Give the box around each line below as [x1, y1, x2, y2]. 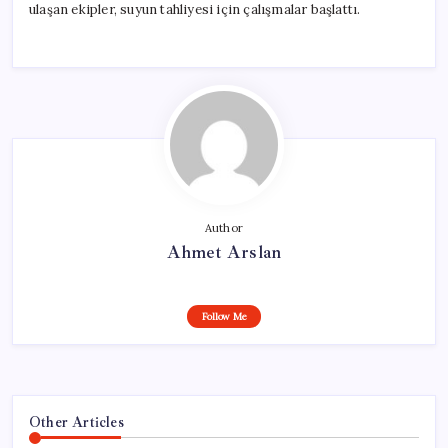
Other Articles [29, 412, 124, 431]
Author [204, 220, 244, 235]
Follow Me [201, 309, 247, 323]
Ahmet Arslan [166, 240, 282, 263]
